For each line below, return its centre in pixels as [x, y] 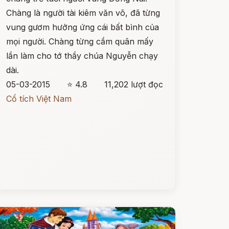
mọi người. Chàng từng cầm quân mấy [79, 41]
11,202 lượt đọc [133, 84]
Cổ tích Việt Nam [39, 99]
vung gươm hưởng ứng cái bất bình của [82, 27]
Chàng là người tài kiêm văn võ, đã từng [83, 13]
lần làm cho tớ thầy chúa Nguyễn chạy [82, 56]
